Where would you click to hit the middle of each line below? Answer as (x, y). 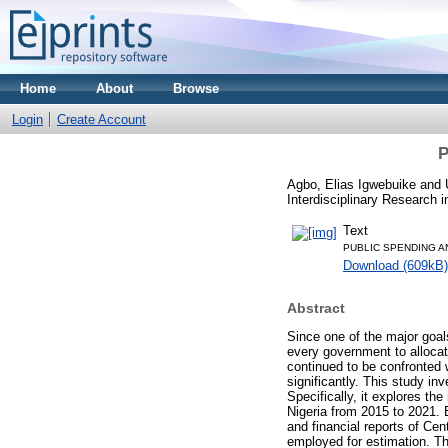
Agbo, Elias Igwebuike (351, 184)
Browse (196, 88)
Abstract (316, 308)
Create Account (101, 119)
